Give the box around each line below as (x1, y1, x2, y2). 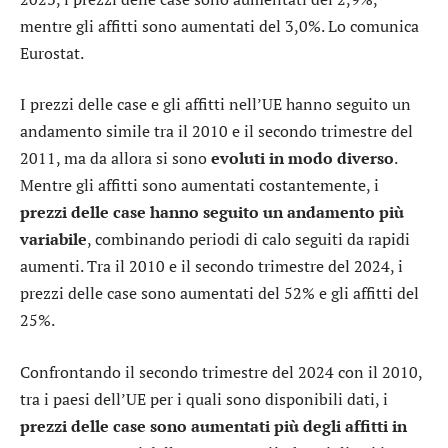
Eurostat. (20, 41, 84, 64)
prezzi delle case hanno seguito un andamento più (20, 201, 404, 224)
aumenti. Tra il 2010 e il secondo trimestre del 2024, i (20, 255, 403, 278)
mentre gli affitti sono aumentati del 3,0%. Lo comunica (20, 14, 419, 37)
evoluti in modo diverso (211, 147, 394, 170)
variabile (20, 228, 87, 251)
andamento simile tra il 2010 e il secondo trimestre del (20, 120, 413, 143)
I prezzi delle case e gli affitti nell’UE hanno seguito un (20, 93, 411, 116)
